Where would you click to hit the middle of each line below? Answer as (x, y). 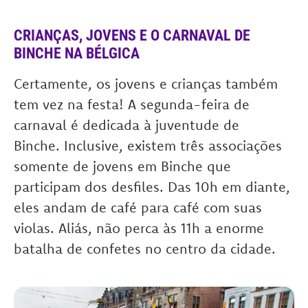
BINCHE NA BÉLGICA (77, 54)
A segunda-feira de (189, 104)
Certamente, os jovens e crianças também (146, 84)
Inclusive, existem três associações (173, 146)
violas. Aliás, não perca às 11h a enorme (139, 228)
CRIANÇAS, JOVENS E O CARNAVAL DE (132, 36)
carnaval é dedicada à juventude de (126, 125)
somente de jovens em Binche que (122, 166)
